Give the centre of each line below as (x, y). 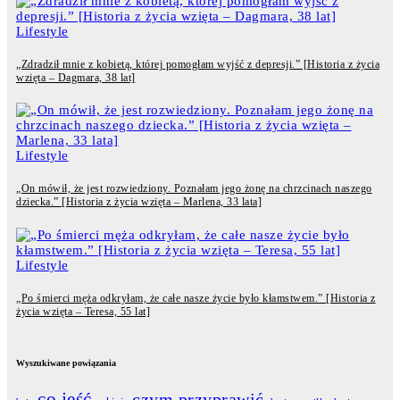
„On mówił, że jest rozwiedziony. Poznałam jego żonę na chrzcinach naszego (194, 189)
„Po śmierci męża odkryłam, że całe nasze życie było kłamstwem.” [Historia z (196, 298)
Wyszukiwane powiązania (66, 362)
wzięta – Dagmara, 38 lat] (76, 77)
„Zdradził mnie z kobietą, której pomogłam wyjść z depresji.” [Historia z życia (198, 64)
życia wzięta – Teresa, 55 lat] (83, 311)
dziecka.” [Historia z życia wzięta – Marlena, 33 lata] (139, 202)
